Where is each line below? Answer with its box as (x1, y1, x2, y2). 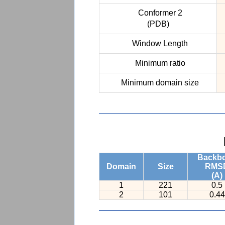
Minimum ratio (131, 59, 185, 67)
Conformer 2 (134, 9, 182, 17)
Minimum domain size (117, 78, 199, 87)
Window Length (128, 39, 188, 48)
